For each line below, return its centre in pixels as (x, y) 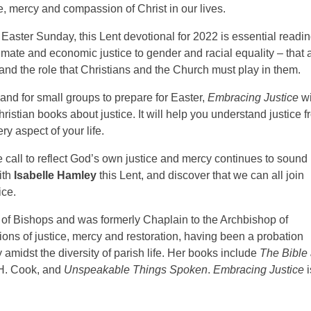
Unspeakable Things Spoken (136, 270)
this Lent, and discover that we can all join (200, 175)
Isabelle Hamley (54, 175)
